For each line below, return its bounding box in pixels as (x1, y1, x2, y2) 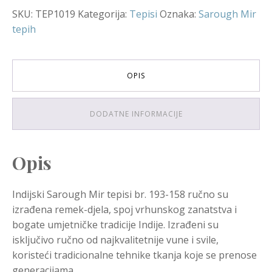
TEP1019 (35, 7, 75, 21)
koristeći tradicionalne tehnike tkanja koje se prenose (12, 248, 257, 262)
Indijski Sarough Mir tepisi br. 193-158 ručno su (12, 187, 228, 201)
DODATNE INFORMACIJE (89, 108, 183, 119)
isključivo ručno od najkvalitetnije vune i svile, (12, 233, 219, 246)
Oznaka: (160, 7, 199, 21)
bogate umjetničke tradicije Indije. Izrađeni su (12, 217, 219, 231)
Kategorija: (78, 7, 129, 21)
